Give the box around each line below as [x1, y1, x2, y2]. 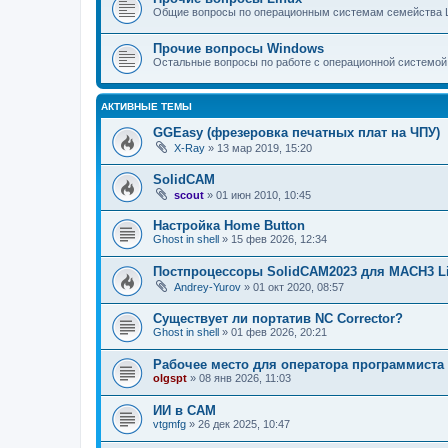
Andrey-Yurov [174, 281, 241, 294]
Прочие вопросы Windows [153, 41, 324, 56]
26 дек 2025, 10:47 [198, 417, 290, 430]
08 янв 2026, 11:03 [199, 371, 291, 384]
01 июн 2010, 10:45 [216, 188, 311, 201]
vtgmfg [153, 417, 186, 430]
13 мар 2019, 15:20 [217, 142, 312, 154]
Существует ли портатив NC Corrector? [153, 310, 403, 326]
